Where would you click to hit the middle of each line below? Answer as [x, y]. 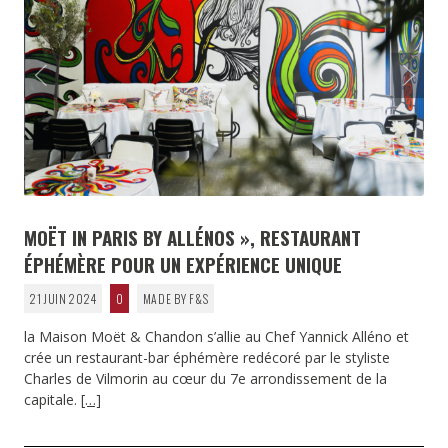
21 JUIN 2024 [63, 298]
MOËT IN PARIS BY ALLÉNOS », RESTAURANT [192, 236]
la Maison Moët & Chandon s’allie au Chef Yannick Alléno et [216, 336]
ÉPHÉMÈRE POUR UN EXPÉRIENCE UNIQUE [183, 263]
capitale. [52, 399]
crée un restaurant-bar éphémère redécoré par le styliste [207, 357]
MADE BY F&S [175, 298]
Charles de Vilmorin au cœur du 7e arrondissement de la [205, 378]
